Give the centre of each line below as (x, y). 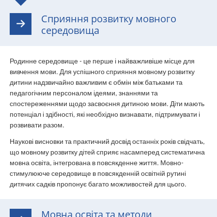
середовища (70, 30)
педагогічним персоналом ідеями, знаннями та (84, 93)
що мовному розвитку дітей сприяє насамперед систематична (107, 152)
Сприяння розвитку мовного (109, 19)
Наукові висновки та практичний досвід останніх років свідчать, (107, 141)
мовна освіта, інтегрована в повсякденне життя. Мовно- (97, 163)
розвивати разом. (37, 125)
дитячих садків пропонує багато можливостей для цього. (98, 184)
